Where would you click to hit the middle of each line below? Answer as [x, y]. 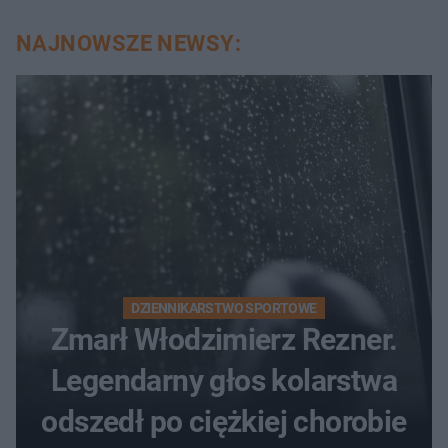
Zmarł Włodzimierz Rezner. [224, 340]
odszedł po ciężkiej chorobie [224, 422]
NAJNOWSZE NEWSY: [129, 44]
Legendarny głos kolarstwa [224, 381]
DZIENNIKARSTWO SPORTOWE [224, 308]
